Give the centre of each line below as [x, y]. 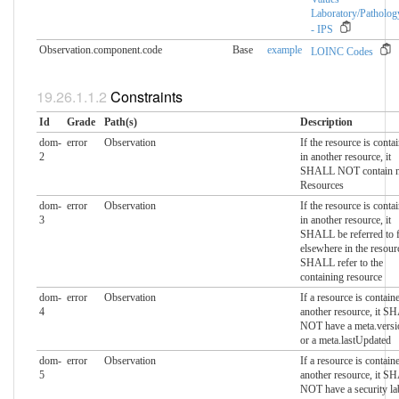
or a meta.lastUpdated [345, 341]
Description [326, 122]
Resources [322, 186]
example [284, 49]
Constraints [146, 96]
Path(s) [120, 122]
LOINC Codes [342, 51]
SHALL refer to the [341, 263]
